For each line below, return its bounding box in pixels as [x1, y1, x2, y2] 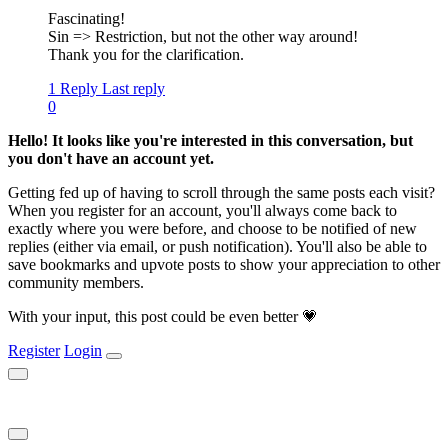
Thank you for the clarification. [48, 46, 244, 64]
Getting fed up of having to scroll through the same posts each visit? [8, 184, 435, 202]
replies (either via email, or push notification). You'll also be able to [8, 238, 427, 256]
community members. [8, 274, 144, 292]
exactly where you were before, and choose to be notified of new [8, 220, 417, 238]
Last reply [102, 80, 165, 98]
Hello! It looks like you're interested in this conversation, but [8, 132, 413, 150]
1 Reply [48, 80, 98, 98]
